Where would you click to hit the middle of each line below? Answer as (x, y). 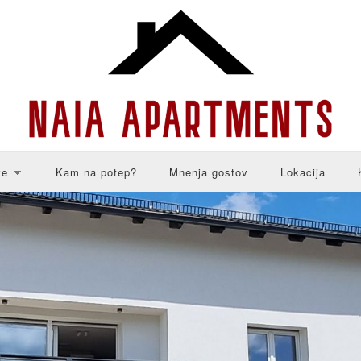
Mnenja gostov (209, 172)
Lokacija (303, 172)
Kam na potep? (96, 172)
